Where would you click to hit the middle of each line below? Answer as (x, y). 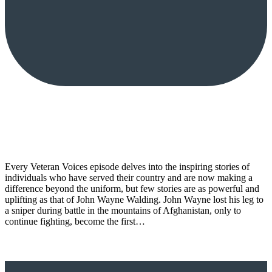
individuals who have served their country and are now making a (129, 177)
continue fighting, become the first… (75, 221)
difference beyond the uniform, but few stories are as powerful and (132, 188)
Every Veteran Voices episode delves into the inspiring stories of (127, 166)
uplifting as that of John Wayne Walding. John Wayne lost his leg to (134, 199)
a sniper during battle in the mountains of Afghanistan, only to (123, 210)
